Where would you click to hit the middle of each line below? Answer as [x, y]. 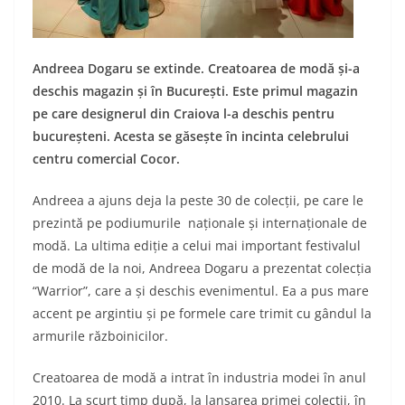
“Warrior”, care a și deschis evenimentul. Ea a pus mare [201, 291]
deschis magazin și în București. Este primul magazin [195, 91]
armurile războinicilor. [100, 336]
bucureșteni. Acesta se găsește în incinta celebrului [191, 137]
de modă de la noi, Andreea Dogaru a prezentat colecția [202, 268]
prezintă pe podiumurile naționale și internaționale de [200, 223]
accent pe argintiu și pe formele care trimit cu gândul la [202, 314]
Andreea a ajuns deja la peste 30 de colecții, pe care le [198, 201]
